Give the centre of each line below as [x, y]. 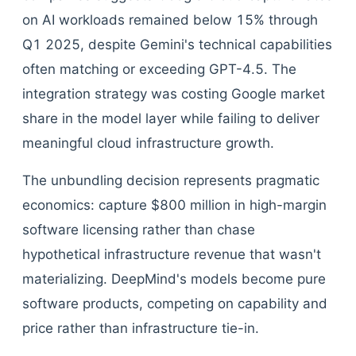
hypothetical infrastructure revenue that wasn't [172, 254]
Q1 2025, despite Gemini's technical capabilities [177, 44]
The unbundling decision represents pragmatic [171, 180]
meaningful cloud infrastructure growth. [148, 143]
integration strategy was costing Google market [174, 94]
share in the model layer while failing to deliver [171, 118]
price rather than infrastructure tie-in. [141, 328]
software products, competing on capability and [175, 304]
